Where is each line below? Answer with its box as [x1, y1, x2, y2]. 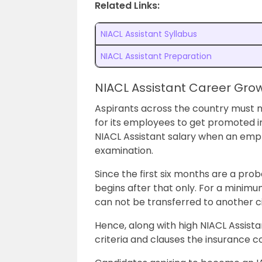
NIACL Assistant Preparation [101, 50, 212, 62]
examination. [95, 144, 156, 157]
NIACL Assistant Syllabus [101, 28, 197, 40]
